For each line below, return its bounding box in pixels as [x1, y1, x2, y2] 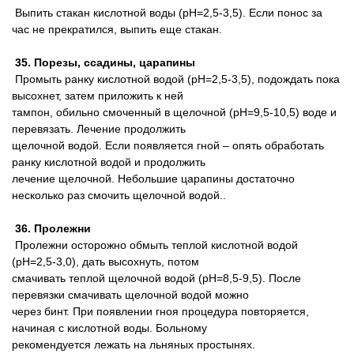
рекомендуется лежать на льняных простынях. [12, 338, 255, 351]
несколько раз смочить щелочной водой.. [12, 189, 226, 201]
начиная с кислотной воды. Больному [12, 322, 207, 334]
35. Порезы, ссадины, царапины [12, 56, 195, 69]
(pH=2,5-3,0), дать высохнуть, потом [12, 255, 199, 268]
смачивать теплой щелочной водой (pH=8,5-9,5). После [12, 272, 301, 284]
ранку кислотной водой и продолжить [12, 156, 205, 168]
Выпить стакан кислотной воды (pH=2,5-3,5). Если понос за [12, 6, 322, 19]
